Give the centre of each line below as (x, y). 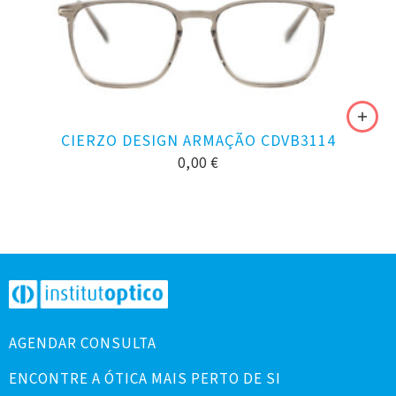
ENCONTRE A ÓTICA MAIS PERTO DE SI (145, 379)
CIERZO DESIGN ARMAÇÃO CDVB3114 (198, 141)
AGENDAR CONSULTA (83, 343)
